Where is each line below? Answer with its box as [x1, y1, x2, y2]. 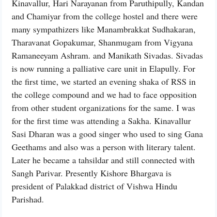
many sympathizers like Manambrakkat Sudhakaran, [12, 23, 196, 35]
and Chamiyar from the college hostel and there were [12, 10, 198, 22]
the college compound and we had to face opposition [12, 89, 197, 101]
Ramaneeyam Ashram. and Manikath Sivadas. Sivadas [12, 49, 203, 62]
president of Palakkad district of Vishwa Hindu [12, 180, 177, 192]
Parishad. [12, 193, 44, 205]
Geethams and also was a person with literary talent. [12, 141, 196, 153]
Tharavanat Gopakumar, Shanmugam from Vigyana [12, 36, 193, 48]
